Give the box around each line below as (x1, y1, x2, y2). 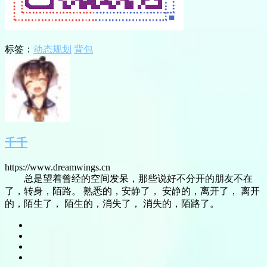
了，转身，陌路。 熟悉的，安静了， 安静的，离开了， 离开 (5, 185, 260, 196)
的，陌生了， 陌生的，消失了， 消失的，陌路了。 (5, 198, 219, 209)
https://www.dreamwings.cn (5, 162, 110, 172)
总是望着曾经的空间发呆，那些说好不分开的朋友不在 (5, 173, 253, 184)
